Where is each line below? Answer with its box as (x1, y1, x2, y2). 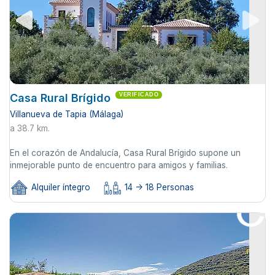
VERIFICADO (119, 91, 158, 98)
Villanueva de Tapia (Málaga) (10, 109, 123, 120)
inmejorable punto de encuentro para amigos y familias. (10, 160, 228, 171)
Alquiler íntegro (29, 182, 90, 193)
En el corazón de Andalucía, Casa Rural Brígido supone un (10, 148, 241, 158)
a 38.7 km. (10, 123, 50, 134)
